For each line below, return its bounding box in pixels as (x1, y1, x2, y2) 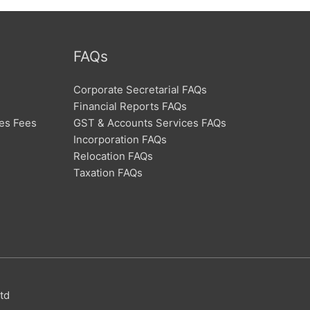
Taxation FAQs (73, 165, 143, 179)
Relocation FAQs (73, 149, 153, 163)
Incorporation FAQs (73, 132, 167, 146)
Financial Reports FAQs (73, 99, 187, 113)
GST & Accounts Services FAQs (73, 116, 226, 129)
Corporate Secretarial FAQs (73, 82, 207, 96)
